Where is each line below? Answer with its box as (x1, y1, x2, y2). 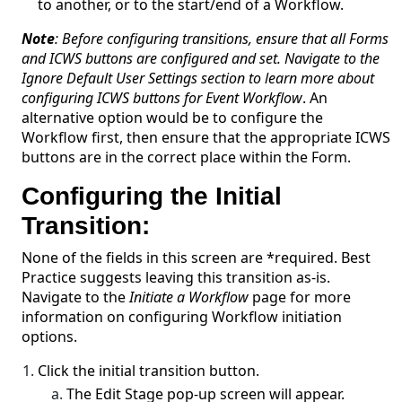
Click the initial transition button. (38, 361, 260, 381)
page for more (249, 287, 352, 308)
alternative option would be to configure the (22, 108, 324, 128)
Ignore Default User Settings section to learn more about (22, 68, 375, 89)
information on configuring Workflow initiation (22, 307, 343, 328)
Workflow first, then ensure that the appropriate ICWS (22, 127, 391, 148)
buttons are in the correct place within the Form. (22, 147, 352, 168)
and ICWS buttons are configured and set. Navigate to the (22, 48, 380, 69)
